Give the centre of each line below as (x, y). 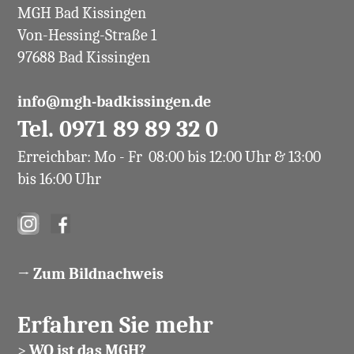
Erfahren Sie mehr (115, 325)
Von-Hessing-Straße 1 (87, 35)
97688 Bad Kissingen (83, 57)
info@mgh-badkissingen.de (114, 101)
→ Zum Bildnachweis (90, 273)
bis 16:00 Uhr (59, 179)
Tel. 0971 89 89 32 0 (117, 129)
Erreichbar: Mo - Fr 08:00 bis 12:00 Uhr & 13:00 (169, 156)
